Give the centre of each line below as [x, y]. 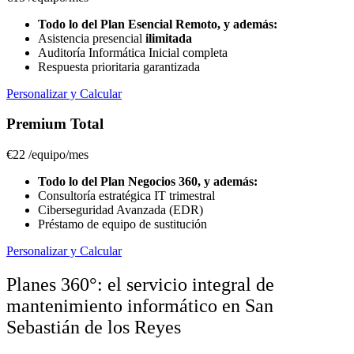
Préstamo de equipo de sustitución [122, 224]
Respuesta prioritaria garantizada [119, 66]
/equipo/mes [58, 155]
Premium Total [55, 124]
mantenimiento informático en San [140, 306]
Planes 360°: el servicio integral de [140, 285]
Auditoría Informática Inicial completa [133, 52]
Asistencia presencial [92, 38]
